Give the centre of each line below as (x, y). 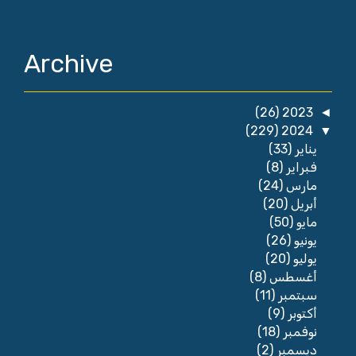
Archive (68, 64)
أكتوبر (300, 314)
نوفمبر (298, 332)
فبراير (300, 168)
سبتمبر (296, 296)
